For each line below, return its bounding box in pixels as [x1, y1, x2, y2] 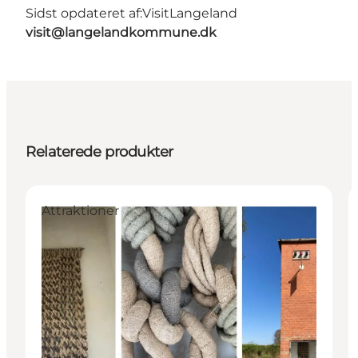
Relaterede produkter [26, 142, 173, 161]
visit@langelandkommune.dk [26, 24, 217, 40]
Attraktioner [42, 202, 119, 218]
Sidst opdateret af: [26, 5, 142, 21]
